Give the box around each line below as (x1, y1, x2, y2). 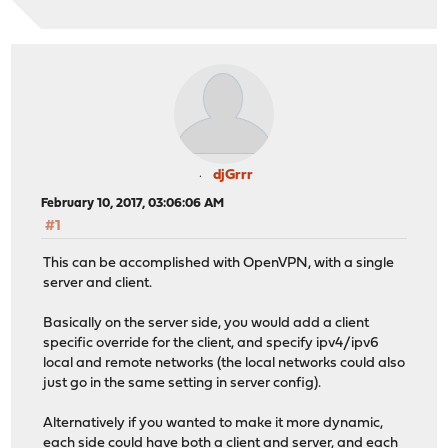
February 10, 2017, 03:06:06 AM (41, 197, 225, 211)
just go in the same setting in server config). (43, 375, 322, 391)
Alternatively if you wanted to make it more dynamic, (43, 415, 384, 431)
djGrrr (213, 168, 253, 184)
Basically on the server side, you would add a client (43, 315, 370, 331)
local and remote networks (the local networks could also (43, 355, 406, 371)
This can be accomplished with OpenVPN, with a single (43, 255, 395, 271)
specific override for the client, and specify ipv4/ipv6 (43, 335, 380, 351)
